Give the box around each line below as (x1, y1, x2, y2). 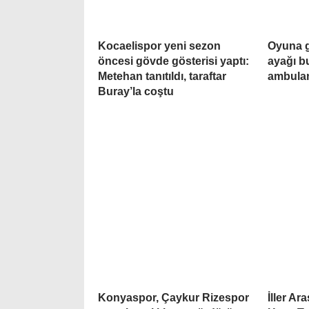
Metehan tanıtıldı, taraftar (98, 70, 226, 82)
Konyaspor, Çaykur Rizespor (98, 292, 249, 304)
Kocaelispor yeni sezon (98, 39, 221, 52)
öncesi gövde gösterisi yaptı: (98, 54, 249, 67)
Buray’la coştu (98, 85, 174, 97)
